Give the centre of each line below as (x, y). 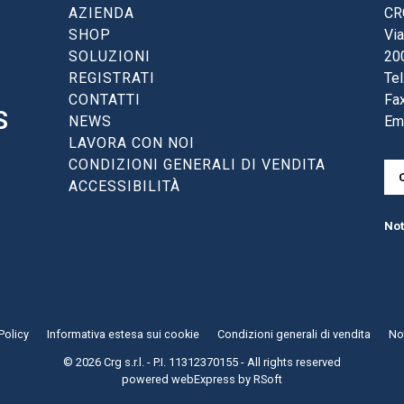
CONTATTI (105, 100)
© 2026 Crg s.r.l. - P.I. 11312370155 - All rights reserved (202, 363)
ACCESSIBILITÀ (125, 187)
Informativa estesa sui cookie (123, 335)
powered (147, 380)
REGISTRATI (112, 78)
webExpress (203, 380)
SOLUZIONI (110, 57)
